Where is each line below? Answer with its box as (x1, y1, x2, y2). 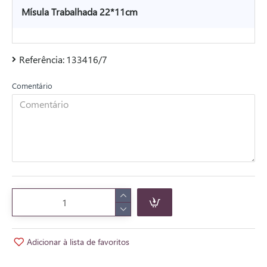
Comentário (12, 80, 52, 91)
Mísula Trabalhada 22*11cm (21, 5, 138, 18)
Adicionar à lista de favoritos (27, 235, 129, 247)
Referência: (19, 53, 64, 66)
